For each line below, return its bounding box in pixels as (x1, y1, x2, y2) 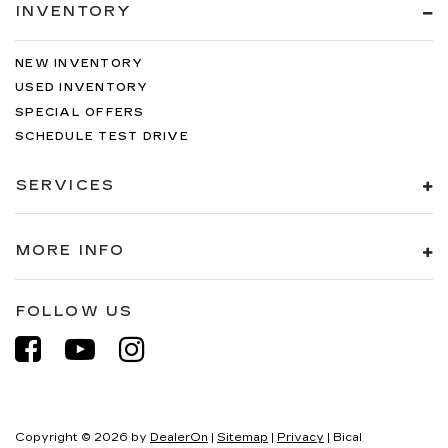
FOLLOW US (16, 302, 133, 320)
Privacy (277, 430, 324, 444)
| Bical (324, 430, 362, 444)
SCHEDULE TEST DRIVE (15, 130, 189, 144)
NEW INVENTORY (15, 56, 144, 70)
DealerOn (150, 430, 208, 444)
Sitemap (217, 430, 268, 444)
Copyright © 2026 (15, 430, 131, 444)
